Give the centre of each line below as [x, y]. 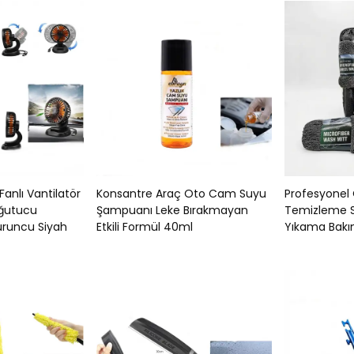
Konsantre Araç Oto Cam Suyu [181, 194]
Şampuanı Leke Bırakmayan [172, 210]
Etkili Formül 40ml [145, 227]
